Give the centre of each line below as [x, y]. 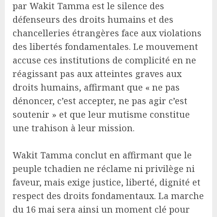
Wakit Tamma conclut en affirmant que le [102, 155]
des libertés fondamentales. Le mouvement [105, 46]
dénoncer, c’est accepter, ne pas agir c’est [100, 101]
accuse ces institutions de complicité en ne [104, 60]
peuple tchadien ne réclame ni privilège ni [104, 168]
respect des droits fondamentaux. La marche [108, 195]
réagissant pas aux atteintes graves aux [97, 73]
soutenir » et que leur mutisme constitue [101, 114]
